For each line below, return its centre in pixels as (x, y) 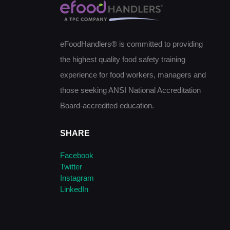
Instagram (77, 178)
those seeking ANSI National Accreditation (130, 90)
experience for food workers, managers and (133, 75)
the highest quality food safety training (123, 60)
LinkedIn (74, 189)
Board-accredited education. (107, 106)
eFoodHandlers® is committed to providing (131, 44)
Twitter (71, 166)
